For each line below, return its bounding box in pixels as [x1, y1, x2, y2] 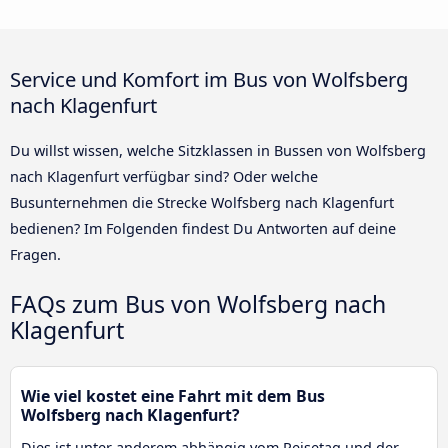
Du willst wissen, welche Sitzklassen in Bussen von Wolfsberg [10, 140, 426, 160]
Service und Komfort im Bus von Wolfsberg [10, 64, 408, 93]
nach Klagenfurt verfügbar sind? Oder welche [10, 166, 318, 186]
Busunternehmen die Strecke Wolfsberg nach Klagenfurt [10, 192, 394, 212]
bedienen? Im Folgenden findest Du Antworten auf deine [10, 218, 396, 238]
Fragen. [10, 244, 61, 264]
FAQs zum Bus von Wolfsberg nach [10, 287, 386, 320]
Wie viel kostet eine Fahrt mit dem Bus [21, 384, 325, 407]
